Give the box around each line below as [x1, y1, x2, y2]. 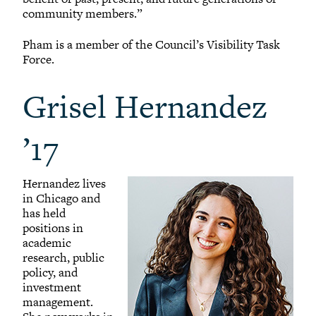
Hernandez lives [23, 174, 106, 192]
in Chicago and [23, 189, 100, 207]
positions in [23, 219, 83, 236]
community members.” [23, 4, 142, 22]
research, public [23, 248, 104, 266]
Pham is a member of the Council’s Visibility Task [23, 36, 280, 54]
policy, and [23, 263, 78, 281]
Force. [23, 51, 54, 68]
